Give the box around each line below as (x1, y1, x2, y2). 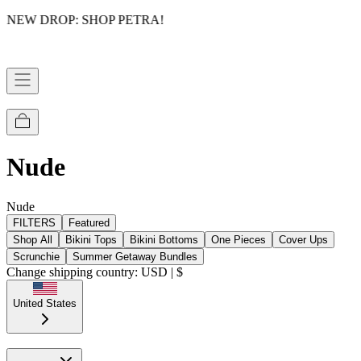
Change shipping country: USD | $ (6, 264, 183, 279)
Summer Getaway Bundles (73, 250, 197, 263)
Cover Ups (279, 233, 328, 246)
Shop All (13, 233, 52, 246)
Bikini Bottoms (130, 233, 198, 246)
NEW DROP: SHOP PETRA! (6, 13, 164, 27)
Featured (68, 216, 110, 229)
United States (13, 297, 77, 309)
